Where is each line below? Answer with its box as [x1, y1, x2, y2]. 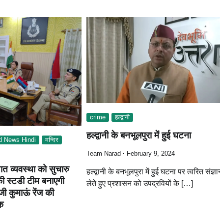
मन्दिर [45, 137, 58, 144]
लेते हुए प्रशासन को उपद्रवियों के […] [86, 179, 193, 188]
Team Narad [86, 150, 121, 158]
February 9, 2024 [127, 150, 175, 158]
